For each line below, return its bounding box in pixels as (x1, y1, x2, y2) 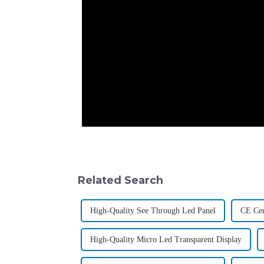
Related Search (78, 174, 163, 187)
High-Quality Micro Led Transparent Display (90, 235, 242, 245)
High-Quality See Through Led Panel (90, 206, 216, 216)
